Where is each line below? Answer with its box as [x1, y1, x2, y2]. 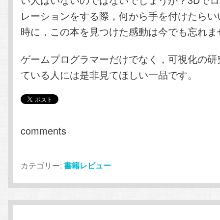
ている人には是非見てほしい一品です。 [21, 67, 198, 82]
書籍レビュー [64, 160, 111, 171]
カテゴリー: [21, 160, 62, 171]
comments [21, 123, 67, 138]
